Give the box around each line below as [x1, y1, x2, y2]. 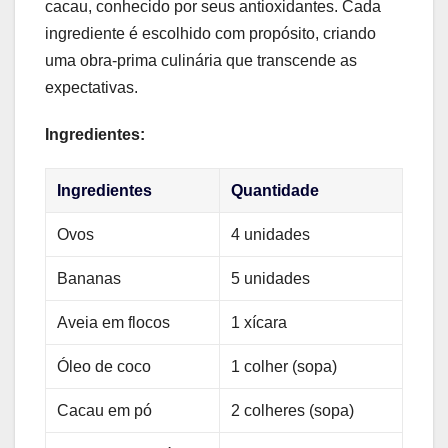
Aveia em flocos [57, 314, 171, 332]
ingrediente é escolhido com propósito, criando [45, 25, 376, 43]
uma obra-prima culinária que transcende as [45, 52, 357, 70]
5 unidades [231, 270, 311, 288]
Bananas [57, 270, 122, 288]
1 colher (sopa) [231, 358, 338, 376]
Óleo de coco [57, 358, 152, 376]
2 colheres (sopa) [231, 402, 355, 420]
